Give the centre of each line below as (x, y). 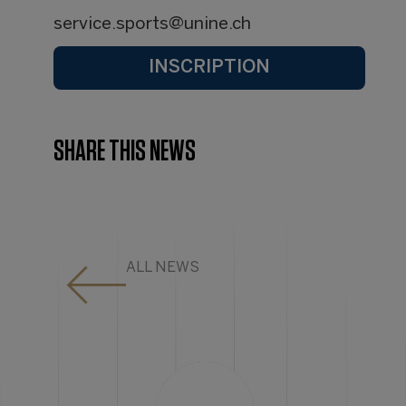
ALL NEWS (163, 268)
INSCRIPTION (210, 68)
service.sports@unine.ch (153, 25)
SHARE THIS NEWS (125, 152)
